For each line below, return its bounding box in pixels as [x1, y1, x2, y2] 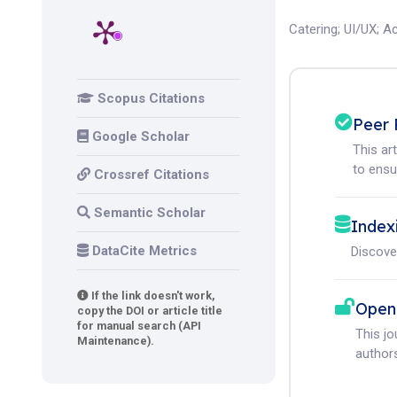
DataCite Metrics [92, 242, 197, 259]
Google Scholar [92, 128, 190, 144]
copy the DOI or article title [77, 303, 222, 317]
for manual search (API [77, 318, 201, 332]
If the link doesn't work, [89, 288, 215, 302]
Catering [289, 21, 339, 37]
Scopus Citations [97, 90, 205, 106]
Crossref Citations [94, 166, 209, 183]
